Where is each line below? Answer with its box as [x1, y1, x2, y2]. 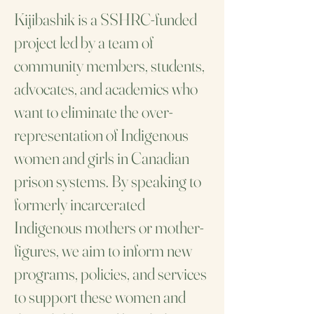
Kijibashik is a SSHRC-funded [14, 9, 197, 29]
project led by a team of [14, 32, 153, 53]
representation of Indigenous [14, 125, 189, 145]
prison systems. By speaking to [14, 171, 201, 191]
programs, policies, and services [14, 264, 207, 284]
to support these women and [14, 287, 186, 307]
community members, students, [14, 55, 205, 76]
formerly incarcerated [14, 194, 145, 214]
